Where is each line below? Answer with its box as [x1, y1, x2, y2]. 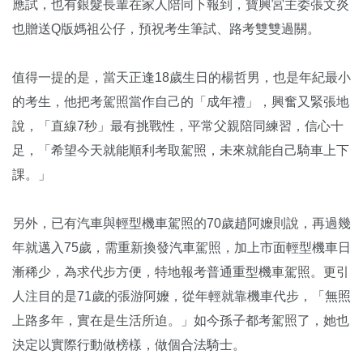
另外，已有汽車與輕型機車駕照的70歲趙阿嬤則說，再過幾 [12, 216, 351, 230]
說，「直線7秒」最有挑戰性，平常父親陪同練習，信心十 [12, 118, 344, 133]
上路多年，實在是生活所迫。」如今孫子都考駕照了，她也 [12, 313, 349, 327]
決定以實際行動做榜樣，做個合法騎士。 [12, 337, 249, 352]
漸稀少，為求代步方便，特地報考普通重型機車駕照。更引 [12, 264, 349, 279]
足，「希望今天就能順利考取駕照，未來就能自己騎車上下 [12, 143, 349, 157]
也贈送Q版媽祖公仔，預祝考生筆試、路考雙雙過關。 [12, 21, 320, 36]
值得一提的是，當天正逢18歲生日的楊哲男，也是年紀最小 [12, 70, 351, 84]
